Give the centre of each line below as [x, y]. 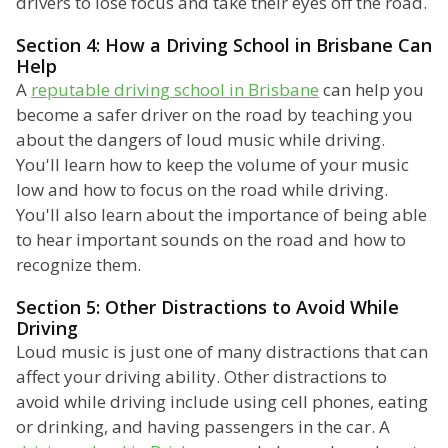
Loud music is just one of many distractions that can [222, 352]
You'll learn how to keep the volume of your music [212, 165]
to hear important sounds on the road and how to [211, 240]
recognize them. [78, 265]
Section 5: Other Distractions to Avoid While [207, 307]
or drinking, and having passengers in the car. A [203, 427]
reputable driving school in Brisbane [175, 90]
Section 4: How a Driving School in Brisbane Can [224, 45]
